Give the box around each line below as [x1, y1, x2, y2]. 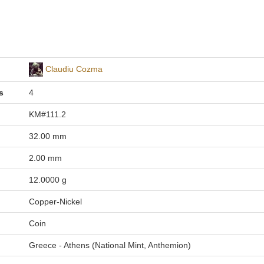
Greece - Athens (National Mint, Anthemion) [28, 240, 191, 250]
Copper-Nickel [28, 197, 82, 206]
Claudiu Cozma [45, 64, 103, 74]
